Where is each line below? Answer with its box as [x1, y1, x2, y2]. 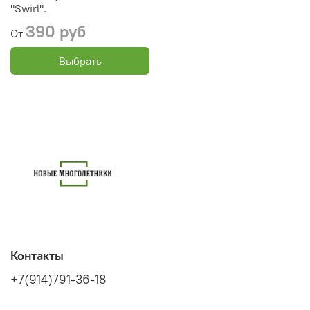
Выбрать [58, 53, 102, 68]
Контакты [10, 248, 64, 264]
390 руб [26, 20, 86, 42]
